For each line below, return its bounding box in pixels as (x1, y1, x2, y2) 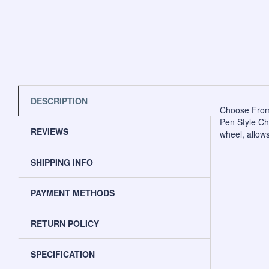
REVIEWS (31, 125, 68, 138)
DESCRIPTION (31, 94, 88, 107)
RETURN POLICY (31, 217, 99, 229)
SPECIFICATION (31, 247, 95, 260)
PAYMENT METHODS (31, 186, 115, 199)
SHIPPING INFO (31, 156, 93, 168)
